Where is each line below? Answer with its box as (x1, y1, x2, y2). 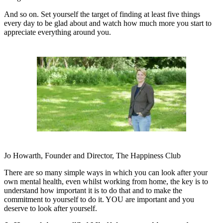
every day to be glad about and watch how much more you (4, 18, 191, 27)
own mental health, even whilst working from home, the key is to (4, 177, 208, 186)
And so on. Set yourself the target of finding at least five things (4, 9, 200, 18)
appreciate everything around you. (4, 27, 111, 36)
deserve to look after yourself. (4, 204, 97, 213)
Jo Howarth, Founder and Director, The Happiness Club (4, 151, 181, 160)
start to (191, 18, 212, 27)
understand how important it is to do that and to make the (4, 186, 182, 195)
